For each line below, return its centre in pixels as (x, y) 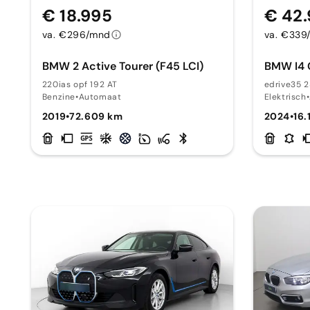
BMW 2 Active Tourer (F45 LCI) (122, 66)
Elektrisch (285, 97)
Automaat (100, 97)
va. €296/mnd (76, 35)
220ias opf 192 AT (80, 84)
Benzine (58, 97)
